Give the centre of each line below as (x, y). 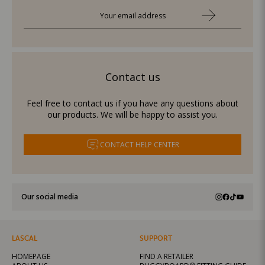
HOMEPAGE (31, 256)
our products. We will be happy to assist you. (132, 114)
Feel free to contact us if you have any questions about (132, 103)
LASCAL (25, 238)
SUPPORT (156, 238)
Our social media (50, 196)
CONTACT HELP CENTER (140, 144)
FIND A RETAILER (167, 256)
